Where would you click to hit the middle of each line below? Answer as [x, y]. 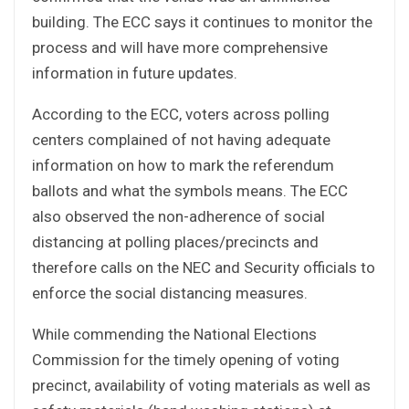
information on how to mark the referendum [183, 165]
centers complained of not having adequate [181, 139]
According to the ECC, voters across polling [181, 114]
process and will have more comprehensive [180, 47]
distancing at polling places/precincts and [175, 241]
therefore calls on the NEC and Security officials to [204, 267]
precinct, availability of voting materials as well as [201, 385]
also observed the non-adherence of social [178, 216]
